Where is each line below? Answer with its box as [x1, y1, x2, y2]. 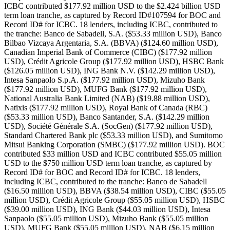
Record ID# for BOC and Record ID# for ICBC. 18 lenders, [4, 167, 200, 177]
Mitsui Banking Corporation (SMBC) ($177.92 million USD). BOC [4, 140, 225, 149]
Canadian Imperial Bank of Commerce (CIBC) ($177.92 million [4, 47, 212, 56]
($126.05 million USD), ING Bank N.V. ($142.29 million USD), [4, 66, 215, 75]
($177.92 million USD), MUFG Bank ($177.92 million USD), [4, 84, 207, 93]
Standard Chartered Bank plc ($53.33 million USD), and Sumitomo [4, 130, 223, 140]
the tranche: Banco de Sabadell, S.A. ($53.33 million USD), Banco [4, 29, 222, 38]
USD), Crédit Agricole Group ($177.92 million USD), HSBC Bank [4, 56, 224, 66]
